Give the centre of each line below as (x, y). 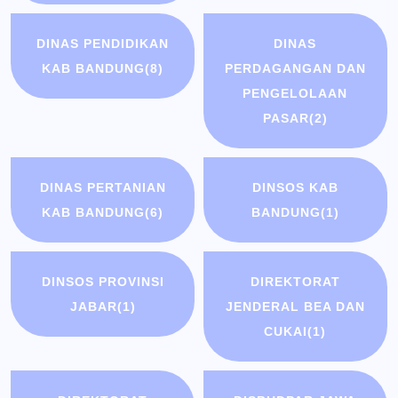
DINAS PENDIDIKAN (103, 44)
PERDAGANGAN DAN (295, 69)
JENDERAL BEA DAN (295, 307)
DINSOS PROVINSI (103, 282)
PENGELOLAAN (295, 94)
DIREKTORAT (295, 282)
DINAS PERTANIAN (103, 188)
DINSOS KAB (295, 188)
